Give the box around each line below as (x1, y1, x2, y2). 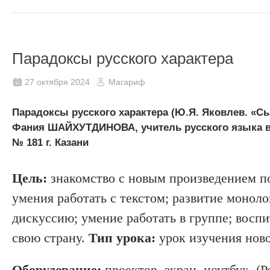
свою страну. (12, 230, 89, 245)
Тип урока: (89, 230, 155, 245)
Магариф (108, 77, 145, 87)
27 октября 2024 (25, 77, 90, 87)
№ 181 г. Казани (12, 136, 89, 148)
